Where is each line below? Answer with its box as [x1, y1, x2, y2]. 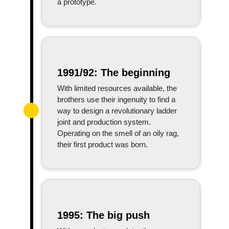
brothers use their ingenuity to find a [57, 95, 175, 104]
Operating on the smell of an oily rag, [57, 128, 179, 138]
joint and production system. [57, 117, 151, 126]
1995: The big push [57, 209, 150, 221]
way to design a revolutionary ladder [57, 106, 177, 115]
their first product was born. [57, 140, 148, 149]
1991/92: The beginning [57, 66, 170, 78]
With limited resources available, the [57, 83, 177, 93]
